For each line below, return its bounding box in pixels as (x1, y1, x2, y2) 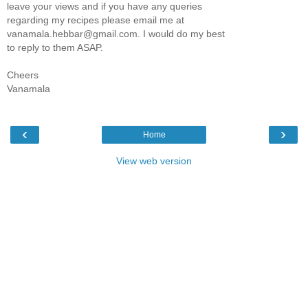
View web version (116, 155, 192, 167)
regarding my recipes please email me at (7, 14, 184, 25)
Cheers (7, 69, 38, 80)
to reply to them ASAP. (7, 41, 103, 53)
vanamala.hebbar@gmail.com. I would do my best (7, 27, 225, 39)
